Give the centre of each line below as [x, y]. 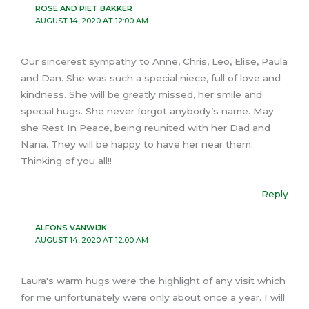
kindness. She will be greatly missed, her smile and [141, 94]
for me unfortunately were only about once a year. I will [153, 298]
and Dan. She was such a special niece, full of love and [151, 78]
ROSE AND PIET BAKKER [83, 8]
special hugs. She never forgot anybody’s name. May [147, 111]
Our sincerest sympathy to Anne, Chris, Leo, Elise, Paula [154, 61]
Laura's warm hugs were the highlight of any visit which [153, 281]
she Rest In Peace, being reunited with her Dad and [146, 127]
